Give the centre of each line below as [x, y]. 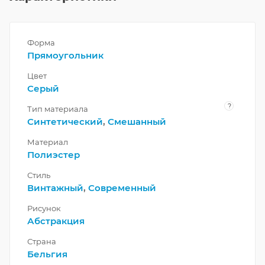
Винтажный [55, 188]
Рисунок [44, 209]
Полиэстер [54, 155]
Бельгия [47, 254]
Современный [122, 188]
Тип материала [58, 109]
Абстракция [56, 221]
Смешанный [137, 122]
